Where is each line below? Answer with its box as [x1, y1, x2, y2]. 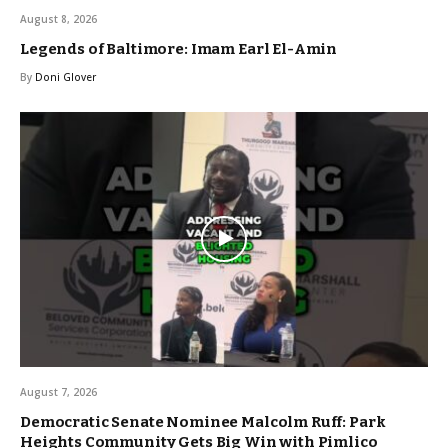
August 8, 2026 [20, 11, 97, 26]
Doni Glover [35, 69, 96, 84]
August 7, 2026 [20, 384, 97, 399]
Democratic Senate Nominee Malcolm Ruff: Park [20, 412, 386, 431]
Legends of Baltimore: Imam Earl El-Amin [20, 39, 338, 58]
